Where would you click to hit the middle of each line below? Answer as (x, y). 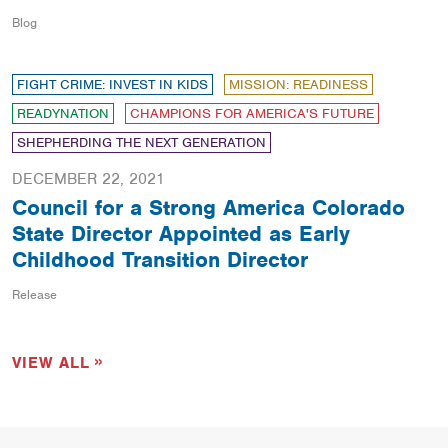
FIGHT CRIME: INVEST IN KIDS (112, 84)
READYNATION (63, 113)
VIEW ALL (51, 362)
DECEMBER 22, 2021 (88, 178)
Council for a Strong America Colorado (208, 207)
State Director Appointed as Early (181, 233)
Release (34, 294)
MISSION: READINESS (298, 84)
